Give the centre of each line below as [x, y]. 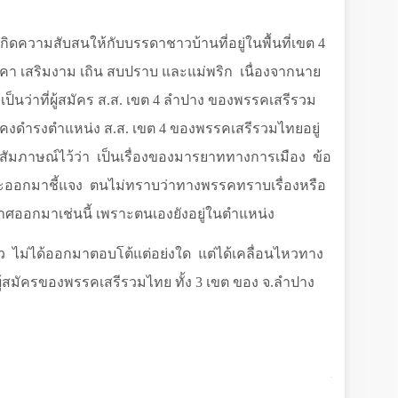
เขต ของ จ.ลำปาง [260, 283]
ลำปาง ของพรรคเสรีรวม [238, 100]
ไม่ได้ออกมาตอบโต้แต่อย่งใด [102, 254]
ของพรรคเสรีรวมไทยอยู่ [245, 129]
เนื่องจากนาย [280, 72]
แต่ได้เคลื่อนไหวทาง [261, 254]
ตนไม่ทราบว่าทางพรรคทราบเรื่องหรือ [208, 186]
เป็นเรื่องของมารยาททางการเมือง [201, 157]
